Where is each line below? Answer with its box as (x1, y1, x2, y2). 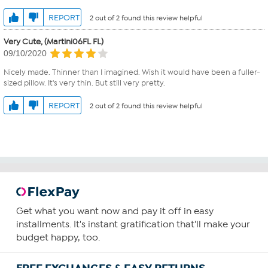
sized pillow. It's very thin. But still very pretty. (4, 78, 165, 88)
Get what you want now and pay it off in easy (16, 206, 214, 217)
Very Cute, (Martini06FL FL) (4, 36, 103, 47)
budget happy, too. (16, 232, 100, 243)
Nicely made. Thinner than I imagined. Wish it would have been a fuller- (4, 68, 260, 77)
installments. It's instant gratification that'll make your (16, 219, 250, 230)
